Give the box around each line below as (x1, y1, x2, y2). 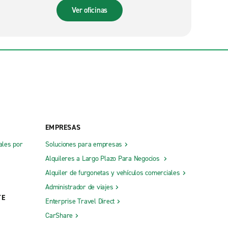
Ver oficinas (72, 5, 107, 16)
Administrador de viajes (45, 182, 113, 192)
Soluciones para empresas (45, 139, 122, 150)
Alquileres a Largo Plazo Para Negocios (45, 154, 162, 164)
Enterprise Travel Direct (45, 196, 115, 207)
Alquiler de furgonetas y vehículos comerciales (45, 168, 180, 178)
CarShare (45, 211, 73, 221)
